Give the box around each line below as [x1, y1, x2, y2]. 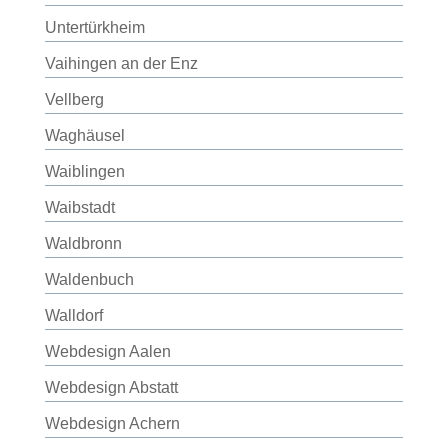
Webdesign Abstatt [44, 379, 178, 396]
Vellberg [44, 91, 104, 108]
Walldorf [44, 307, 103, 324]
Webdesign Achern [44, 415, 180, 432]
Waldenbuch [44, 271, 134, 288]
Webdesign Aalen [44, 343, 171, 360]
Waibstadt [44, 199, 115, 216]
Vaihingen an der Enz [44, 55, 198, 72]
